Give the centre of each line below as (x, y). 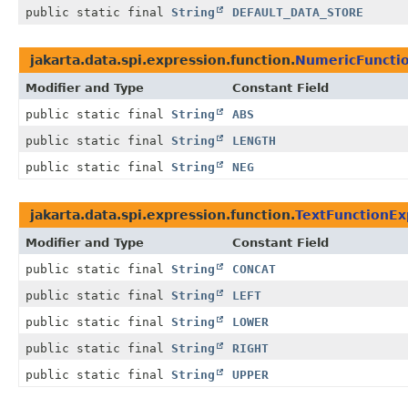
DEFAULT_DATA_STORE (298, 13)
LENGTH (254, 141)
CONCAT (254, 270)
